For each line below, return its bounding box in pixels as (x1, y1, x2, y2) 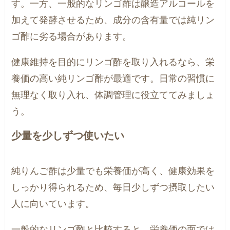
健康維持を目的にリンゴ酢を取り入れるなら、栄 (11, 56, 215, 67)
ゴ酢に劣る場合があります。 (11, 31, 132, 42)
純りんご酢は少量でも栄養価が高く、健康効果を (11, 166, 215, 177)
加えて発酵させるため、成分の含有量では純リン (11, 14, 215, 25)
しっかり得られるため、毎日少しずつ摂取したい (11, 182, 215, 193)
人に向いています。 (11, 199, 95, 209)
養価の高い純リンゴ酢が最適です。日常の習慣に (11, 73, 215, 84)
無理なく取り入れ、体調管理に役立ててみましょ (11, 89, 215, 100)
